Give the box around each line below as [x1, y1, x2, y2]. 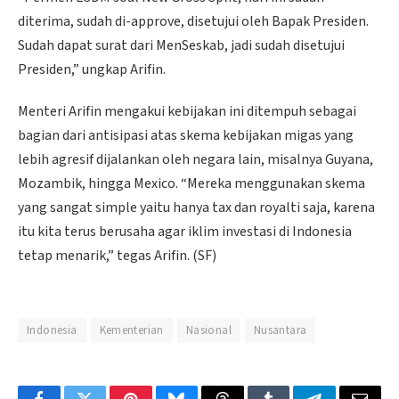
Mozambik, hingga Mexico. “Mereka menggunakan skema [18, 174, 365, 194]
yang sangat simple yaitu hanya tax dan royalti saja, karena [18, 198, 375, 218]
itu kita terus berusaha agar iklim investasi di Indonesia [18, 222, 352, 242]
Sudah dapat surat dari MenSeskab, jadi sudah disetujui [18, 35, 345, 55]
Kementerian [99, 322, 164, 338]
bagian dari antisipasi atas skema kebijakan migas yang [18, 126, 354, 146]
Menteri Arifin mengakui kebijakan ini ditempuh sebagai [18, 102, 356, 122]
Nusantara [253, 322, 307, 338]
